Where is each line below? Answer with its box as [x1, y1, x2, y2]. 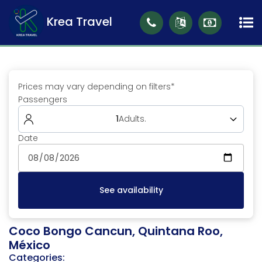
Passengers [18, 94, 67, 106]
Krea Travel [47, 13, 112, 30]
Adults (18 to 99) [27, 146, 94, 158]
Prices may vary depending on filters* [18, 81, 175, 93]
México [9, 237, 50, 254]
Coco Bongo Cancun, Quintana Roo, [9, 223, 223, 240]
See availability [99, 184, 163, 196]
